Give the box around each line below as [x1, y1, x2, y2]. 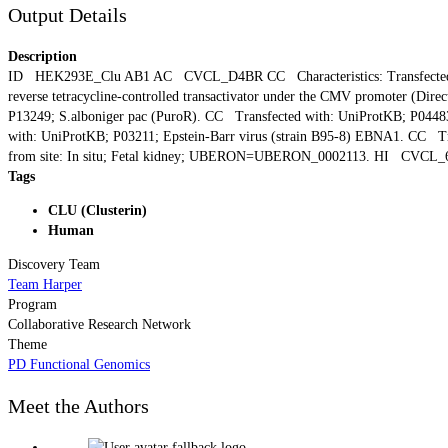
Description [8, 48, 77, 64]
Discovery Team [8, 256, 100, 272]
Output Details [8, 4, 127, 27]
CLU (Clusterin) [48, 202, 147, 218]
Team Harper [8, 276, 82, 292]
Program [8, 296, 57, 312]
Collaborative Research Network [8, 316, 191, 332]
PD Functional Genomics [8, 356, 150, 372]
